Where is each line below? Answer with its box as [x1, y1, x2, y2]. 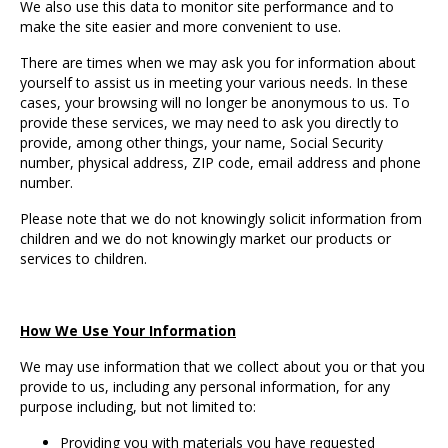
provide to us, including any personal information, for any [20, 377, 390, 397]
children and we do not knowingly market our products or [20, 229, 391, 249]
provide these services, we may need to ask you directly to [20, 113, 399, 133]
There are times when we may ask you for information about [20, 53, 416, 73]
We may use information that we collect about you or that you [20, 357, 425, 377]
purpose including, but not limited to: [20, 397, 256, 417]
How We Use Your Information [20, 321, 236, 341]
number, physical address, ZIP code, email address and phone [20, 153, 421, 173]
